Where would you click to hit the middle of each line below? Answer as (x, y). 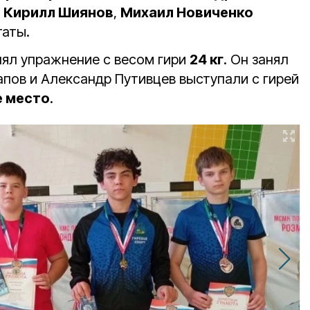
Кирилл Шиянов (58, 13)
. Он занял (256, 60)
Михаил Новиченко (187, 13)
